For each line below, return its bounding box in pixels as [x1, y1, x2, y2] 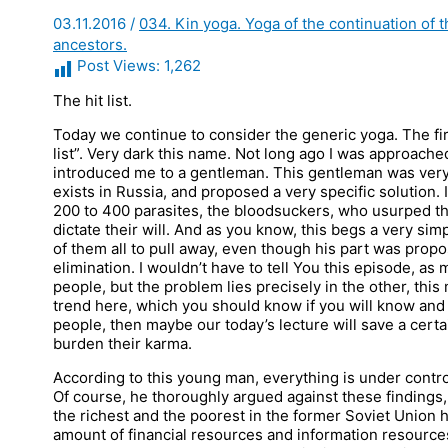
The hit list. [53, 90, 132, 110]
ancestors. [53, 34, 127, 54]
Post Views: [77, 55, 160, 75]
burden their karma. [53, 333, 192, 353]
